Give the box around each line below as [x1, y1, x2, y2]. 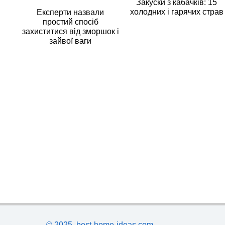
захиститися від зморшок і [22, 27, 119, 36]
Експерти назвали [37, 8, 104, 17]
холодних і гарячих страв [130, 7, 223, 16]
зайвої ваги [49, 37, 92, 46]
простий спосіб [42, 18, 98, 27]
